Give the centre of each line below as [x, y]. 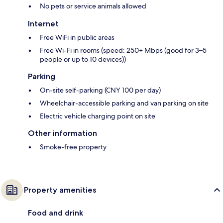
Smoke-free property [73, 147]
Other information [62, 133]
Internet [43, 23]
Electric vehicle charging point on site [98, 116]
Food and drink [56, 213]
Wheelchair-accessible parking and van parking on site [124, 103]
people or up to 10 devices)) [83, 59]
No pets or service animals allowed [93, 6]
